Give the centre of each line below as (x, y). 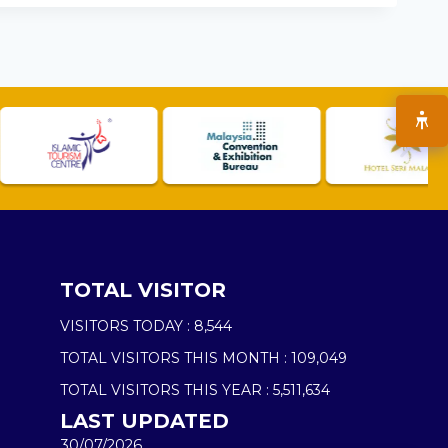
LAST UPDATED (145, 420)
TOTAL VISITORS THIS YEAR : (165, 389)
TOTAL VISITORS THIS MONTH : (174, 357)
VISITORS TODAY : (125, 325)
